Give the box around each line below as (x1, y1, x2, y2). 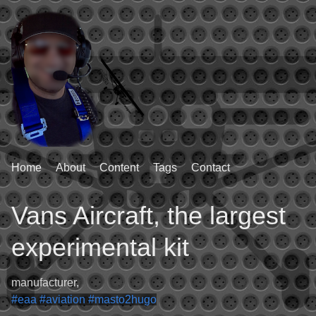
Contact (191, 162, 230, 174)
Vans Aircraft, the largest (11, 201, 286, 230)
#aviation (39, 293, 88, 305)
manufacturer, (11, 276, 79, 288)
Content (99, 162, 139, 174)
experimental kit (11, 233, 189, 262)
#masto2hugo (88, 293, 157, 305)
